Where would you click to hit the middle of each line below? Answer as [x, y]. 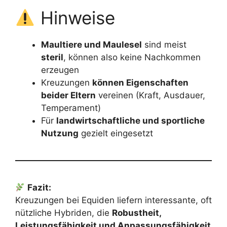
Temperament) [71, 108]
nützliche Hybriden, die [64, 213]
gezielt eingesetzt [116, 134]
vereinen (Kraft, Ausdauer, [150, 96]
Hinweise [75, 18]
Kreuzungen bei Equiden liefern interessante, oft [113, 200]
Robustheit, [137, 213]
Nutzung [60, 134]
